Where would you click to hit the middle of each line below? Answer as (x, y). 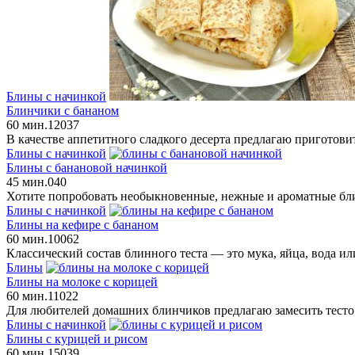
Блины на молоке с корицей (82, 281)
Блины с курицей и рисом (77, 338)
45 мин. (27, 181)
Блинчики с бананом (63, 110)
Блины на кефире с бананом (82, 224)
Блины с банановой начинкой (87, 167)
